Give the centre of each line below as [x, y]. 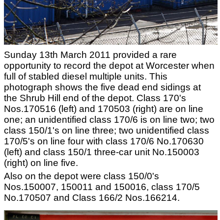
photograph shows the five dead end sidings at [102, 87]
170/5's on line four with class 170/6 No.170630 [104, 141]
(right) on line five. [41, 163]
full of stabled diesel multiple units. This [86, 76]
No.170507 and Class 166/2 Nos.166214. [92, 198]
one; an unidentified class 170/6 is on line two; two [109, 120]
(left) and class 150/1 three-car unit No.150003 [102, 152]
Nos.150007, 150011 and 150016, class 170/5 [102, 187]
